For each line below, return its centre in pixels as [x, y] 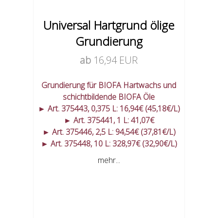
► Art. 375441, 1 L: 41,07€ [109, 120]
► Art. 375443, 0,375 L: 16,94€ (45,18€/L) [109, 109]
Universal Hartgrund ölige [109, 25]
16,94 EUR [116, 60]
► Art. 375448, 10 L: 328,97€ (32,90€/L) [109, 144]
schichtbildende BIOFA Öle [109, 97]
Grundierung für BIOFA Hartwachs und [109, 85]
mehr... [109, 160]
